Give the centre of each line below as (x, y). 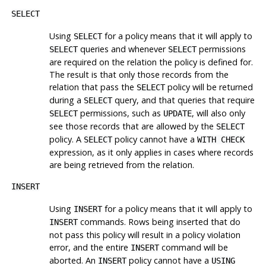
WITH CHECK (221, 139)
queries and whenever (123, 49)
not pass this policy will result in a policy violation (145, 235)
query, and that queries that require (183, 100)
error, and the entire (90, 247)
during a (66, 100)
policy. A (66, 139)
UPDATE (177, 113)
